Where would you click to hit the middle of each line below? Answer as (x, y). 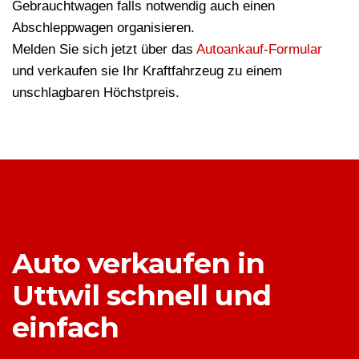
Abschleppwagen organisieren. (103, 28)
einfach (65, 328)
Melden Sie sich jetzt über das (104, 50)
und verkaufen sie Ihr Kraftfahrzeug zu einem (147, 71)
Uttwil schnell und (141, 296)
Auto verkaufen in (138, 264)
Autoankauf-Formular (259, 50)
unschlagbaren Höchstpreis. (96, 93)
